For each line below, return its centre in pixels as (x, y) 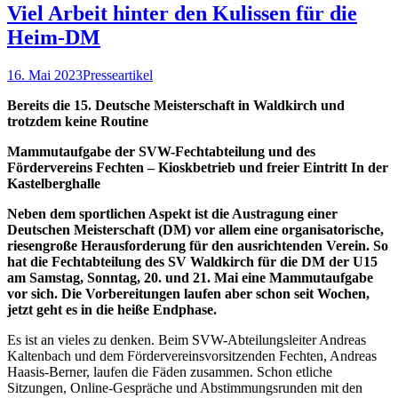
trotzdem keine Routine (78, 121)
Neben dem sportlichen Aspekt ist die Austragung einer (172, 213)
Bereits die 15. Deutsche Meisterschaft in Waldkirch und (176, 105)
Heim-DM (54, 37)
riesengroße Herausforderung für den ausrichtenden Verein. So (198, 245)
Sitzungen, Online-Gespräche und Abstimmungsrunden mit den (185, 387)
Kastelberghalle (54, 183)
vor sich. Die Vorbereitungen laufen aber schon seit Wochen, (188, 293)
